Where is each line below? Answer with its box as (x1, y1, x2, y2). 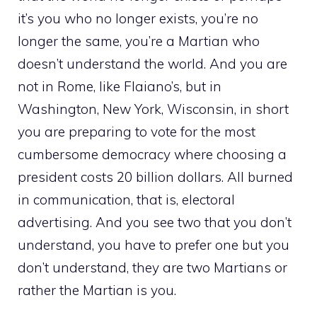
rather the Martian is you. (18, 282, 176, 299)
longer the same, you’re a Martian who (18, 33, 260, 50)
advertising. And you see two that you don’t (18, 214, 292, 231)
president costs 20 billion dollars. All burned (18, 168, 293, 186)
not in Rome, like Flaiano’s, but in (18, 78, 221, 96)
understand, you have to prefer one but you (18, 236, 289, 254)
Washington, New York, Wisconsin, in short (18, 100, 289, 118)
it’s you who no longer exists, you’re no (18, 10, 258, 28)
